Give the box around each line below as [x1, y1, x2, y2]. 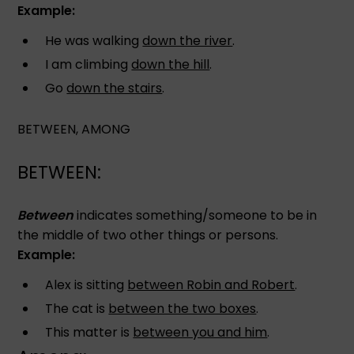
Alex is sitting [45, 275, 128, 294]
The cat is [45, 299, 109, 318]
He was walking [45, 31, 143, 50]
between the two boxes [108, 299, 257, 318]
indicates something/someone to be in [73, 205, 318, 224]
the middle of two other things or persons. [17, 225, 279, 244]
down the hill [131, 55, 210, 73]
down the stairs [66, 78, 163, 97]
